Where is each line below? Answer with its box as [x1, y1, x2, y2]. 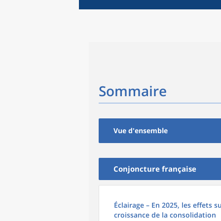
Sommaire [99, 81, 167, 100]
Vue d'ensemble [113, 126, 168, 135]
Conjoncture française [113, 164, 196, 174]
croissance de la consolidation [114, 210, 216, 220]
